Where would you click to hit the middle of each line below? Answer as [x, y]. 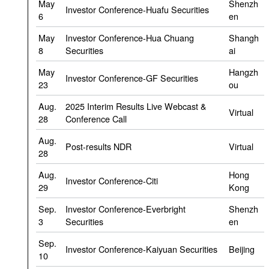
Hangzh [243, 72]
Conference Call [96, 119]
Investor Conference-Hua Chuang [130, 38]
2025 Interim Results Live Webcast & [136, 106]
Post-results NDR [98, 147]
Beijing [242, 249]
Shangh [244, 38]
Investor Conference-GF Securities [132, 78]
